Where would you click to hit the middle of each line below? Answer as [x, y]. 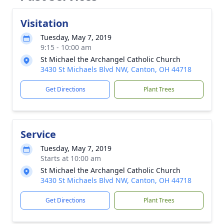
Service [38, 134]
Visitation [44, 23]
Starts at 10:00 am [71, 158]
